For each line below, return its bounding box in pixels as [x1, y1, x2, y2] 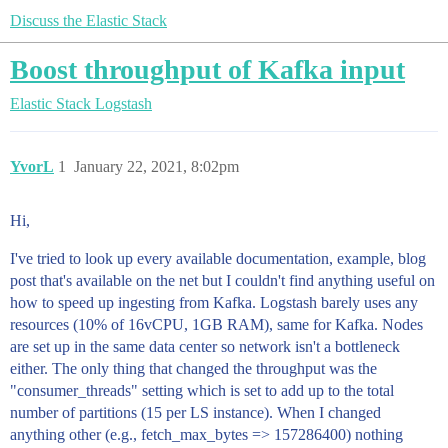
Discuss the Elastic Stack [10, 12, 167, 29]
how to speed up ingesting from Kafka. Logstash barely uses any [10, 294, 418, 311]
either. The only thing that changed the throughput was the [10, 360, 377, 377]
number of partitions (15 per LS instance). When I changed [10, 404, 381, 421]
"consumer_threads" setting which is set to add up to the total [10, 382, 394, 399]
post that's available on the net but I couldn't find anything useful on [10, 272, 435, 289]
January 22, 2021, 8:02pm [74, 158, 239, 175]
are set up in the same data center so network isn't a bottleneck [10, 338, 400, 355]
